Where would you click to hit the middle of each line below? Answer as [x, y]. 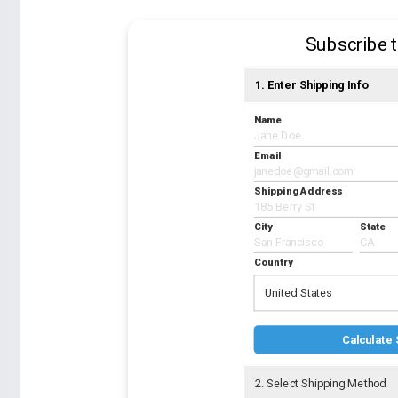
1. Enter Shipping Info [311, 85]
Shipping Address [298, 191]
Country [273, 262]
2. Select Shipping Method [320, 384]
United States [298, 293]
